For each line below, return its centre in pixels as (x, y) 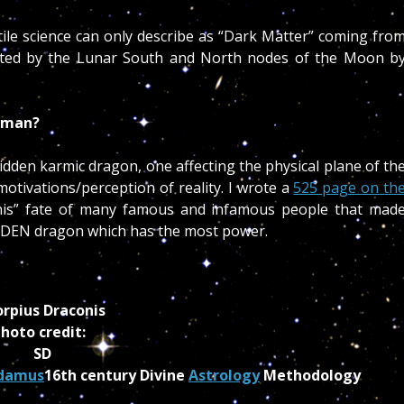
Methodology (310, 375)
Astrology (224, 375)
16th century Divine (116, 375)
